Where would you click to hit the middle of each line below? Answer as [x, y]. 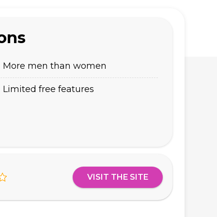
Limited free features [48, 89]
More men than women [55, 66]
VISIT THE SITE [118, 177]
